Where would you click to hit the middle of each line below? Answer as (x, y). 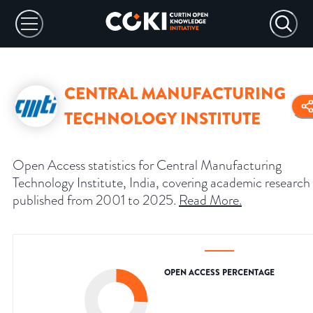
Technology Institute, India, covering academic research (161, 183)
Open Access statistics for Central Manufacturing (147, 165)
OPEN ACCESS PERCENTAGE (219, 273)
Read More (209, 200)
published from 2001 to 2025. (94, 200)
